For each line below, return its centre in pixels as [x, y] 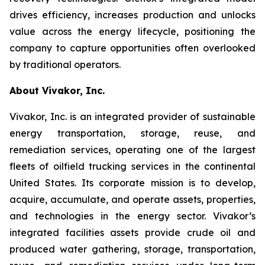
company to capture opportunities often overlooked [132, 48]
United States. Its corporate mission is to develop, [132, 183]
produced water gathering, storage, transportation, [132, 249]
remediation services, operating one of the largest [132, 150]
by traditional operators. [65, 64]
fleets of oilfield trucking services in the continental [132, 166]
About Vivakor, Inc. [57, 91]
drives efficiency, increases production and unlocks [132, 15]
